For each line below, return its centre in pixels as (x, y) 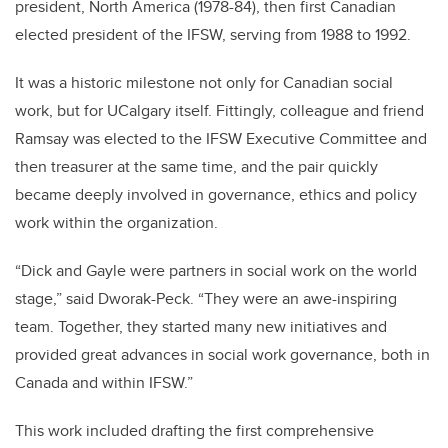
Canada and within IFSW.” (104, 382)
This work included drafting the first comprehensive (194, 430)
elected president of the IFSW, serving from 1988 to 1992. (213, 34)
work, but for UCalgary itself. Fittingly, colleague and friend (219, 110)
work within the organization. (116, 222)
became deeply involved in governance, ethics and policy (216, 194)
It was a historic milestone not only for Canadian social (204, 82)
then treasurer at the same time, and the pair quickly (196, 166)
